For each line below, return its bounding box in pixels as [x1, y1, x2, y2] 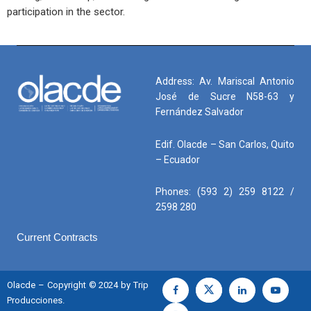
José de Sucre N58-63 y [155, 91, 294, 103]
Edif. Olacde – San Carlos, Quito [155, 138, 294, 150]
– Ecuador [155, 153, 200, 165]
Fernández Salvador [155, 106, 244, 118]
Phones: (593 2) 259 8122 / [155, 186, 294, 198]
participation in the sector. [7, 6, 125, 19]
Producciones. [7, 294, 65, 305]
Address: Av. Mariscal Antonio [155, 76, 294, 87]
